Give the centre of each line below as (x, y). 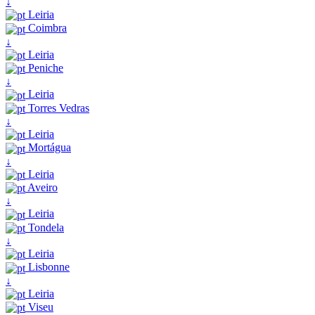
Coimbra (46, 28)
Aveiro (41, 188)
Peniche (44, 68)
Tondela (45, 227)
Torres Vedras (57, 108)
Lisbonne (47, 267)
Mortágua (48, 148)
